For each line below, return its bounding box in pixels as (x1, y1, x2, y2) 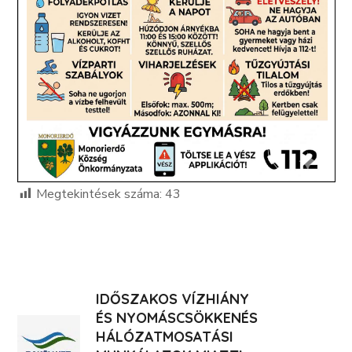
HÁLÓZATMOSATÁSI (96, 327, 234, 346)
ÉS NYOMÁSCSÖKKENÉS (96, 308, 258, 327)
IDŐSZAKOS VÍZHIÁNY (96, 289, 250, 308)
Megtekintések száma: (36, 185, 163, 203)
